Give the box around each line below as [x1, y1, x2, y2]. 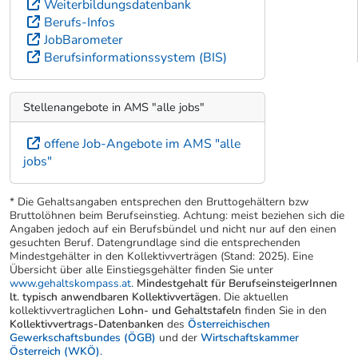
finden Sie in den [241, 303, 327, 319]
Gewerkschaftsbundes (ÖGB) [10, 330, 156, 346]
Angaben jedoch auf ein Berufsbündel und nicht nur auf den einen [10, 221, 336, 237]
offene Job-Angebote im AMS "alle [44, 134, 241, 153]
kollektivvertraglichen [10, 303, 118, 319]
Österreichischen [188, 316, 270, 332]
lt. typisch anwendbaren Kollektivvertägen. [10, 289, 221, 305]
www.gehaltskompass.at [10, 276, 131, 292]
